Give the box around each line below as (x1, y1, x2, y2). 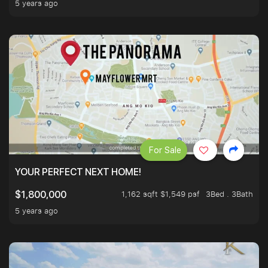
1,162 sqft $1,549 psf (121, 188, 200, 200)
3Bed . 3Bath (206, 188, 253, 200)
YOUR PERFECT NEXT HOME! (15, 166, 141, 178)
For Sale (149, 145, 181, 156)
